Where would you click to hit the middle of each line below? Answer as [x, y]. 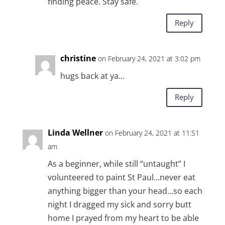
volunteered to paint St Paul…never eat [121, 177]
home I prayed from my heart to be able [123, 218]
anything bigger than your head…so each [125, 191]
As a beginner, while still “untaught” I [116, 163]
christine [78, 58]
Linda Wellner [75, 132]
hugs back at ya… [92, 76]
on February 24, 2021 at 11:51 [152, 133]
